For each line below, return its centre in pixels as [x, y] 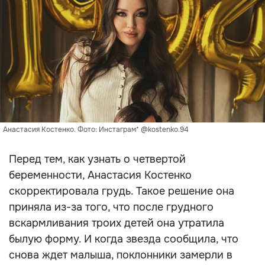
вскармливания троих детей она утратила [117, 223]
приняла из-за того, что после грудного [111, 207]
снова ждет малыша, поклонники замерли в [121, 255]
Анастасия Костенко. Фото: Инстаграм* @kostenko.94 [96, 130]
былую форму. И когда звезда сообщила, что [124, 239]
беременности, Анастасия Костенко [100, 175]
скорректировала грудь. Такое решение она [122, 191]
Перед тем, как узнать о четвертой [97, 159]
